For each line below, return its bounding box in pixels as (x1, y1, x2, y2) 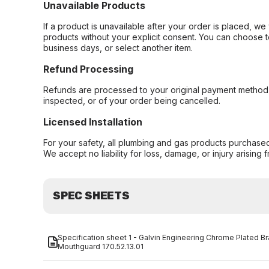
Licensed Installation (43, 116, 142, 128)
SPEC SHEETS (53, 189, 130, 202)
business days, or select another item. (43, 43, 193, 53)
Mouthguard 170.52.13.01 (58, 242, 144, 251)
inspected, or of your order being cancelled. (43, 95, 220, 106)
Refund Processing (43, 63, 133, 75)
